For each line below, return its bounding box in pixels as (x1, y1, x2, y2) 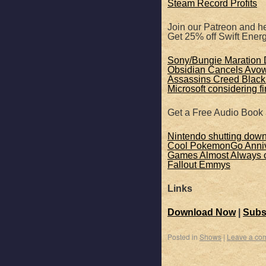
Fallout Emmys (167, 160, 230, 170)
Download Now (167, 207, 236, 217)
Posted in (167, 232, 198, 242)
